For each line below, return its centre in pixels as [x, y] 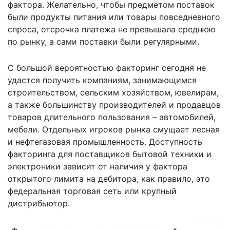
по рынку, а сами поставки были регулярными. [103, 41]
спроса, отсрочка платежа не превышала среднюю [112, 29]
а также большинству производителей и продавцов [114, 104]
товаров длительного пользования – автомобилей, [112, 117]
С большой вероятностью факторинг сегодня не [107, 68]
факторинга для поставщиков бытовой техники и [110, 154]
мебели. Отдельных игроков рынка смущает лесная [114, 129]
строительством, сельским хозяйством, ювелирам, [113, 92]
